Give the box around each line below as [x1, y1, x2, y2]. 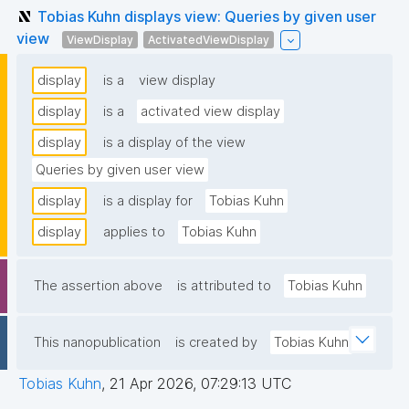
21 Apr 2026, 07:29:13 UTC [110, 374, 291, 393]
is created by [175, 334, 257, 351]
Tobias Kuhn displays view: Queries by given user [37, 6, 376, 26]
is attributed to [177, 278, 271, 295]
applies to [103, 224, 165, 241]
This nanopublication [34, 334, 161, 351]
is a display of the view [103, 134, 246, 152]
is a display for [103, 193, 193, 210]
